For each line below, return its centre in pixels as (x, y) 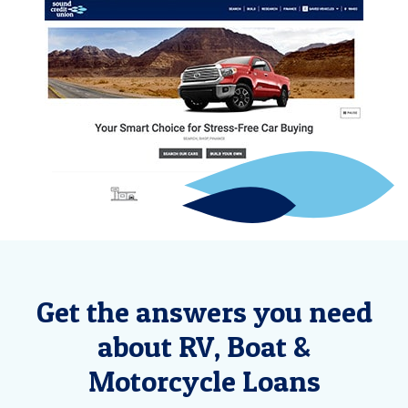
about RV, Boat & (204, 347)
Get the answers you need (204, 312)
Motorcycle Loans (204, 382)
